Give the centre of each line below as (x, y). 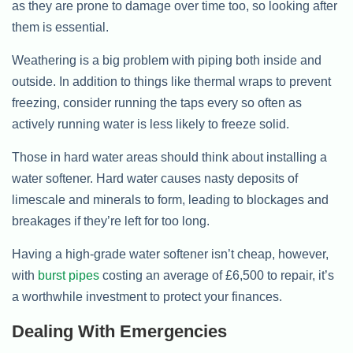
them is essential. (60, 27)
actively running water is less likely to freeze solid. (150, 124)
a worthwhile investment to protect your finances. (147, 297)
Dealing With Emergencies (119, 331)
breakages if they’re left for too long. (111, 221)
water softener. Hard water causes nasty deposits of (155, 178)
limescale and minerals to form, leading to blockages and (170, 200)
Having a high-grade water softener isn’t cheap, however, (170, 254)
